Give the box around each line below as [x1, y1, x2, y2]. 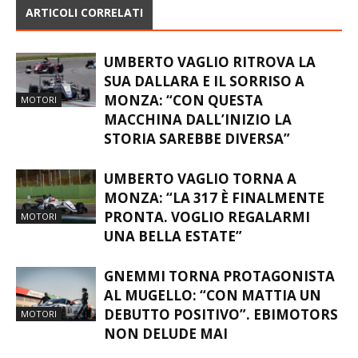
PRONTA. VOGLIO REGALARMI [104, 207, 310, 226]
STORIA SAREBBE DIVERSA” [104, 129, 290, 148]
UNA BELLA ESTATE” [104, 226, 242, 245]
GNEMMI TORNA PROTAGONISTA [104, 266, 335, 285]
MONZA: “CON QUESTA [104, 90, 263, 109]
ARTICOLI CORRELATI [26, 4, 143, 20]
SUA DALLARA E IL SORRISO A [104, 71, 304, 90]
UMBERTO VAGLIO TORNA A [104, 169, 296, 188]
